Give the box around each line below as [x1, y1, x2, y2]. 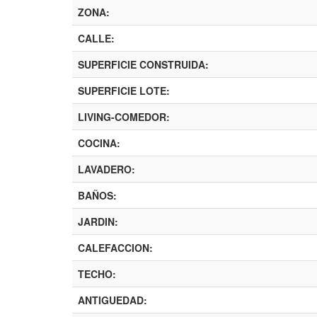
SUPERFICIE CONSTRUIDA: [78, 57, 209, 72]
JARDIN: [78, 214, 118, 229]
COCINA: [78, 136, 120, 151]
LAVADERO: [78, 162, 135, 177]
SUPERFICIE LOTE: [78, 83, 170, 98]
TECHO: [78, 267, 116, 282]
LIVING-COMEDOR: [78, 110, 170, 125]
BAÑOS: [78, 188, 117, 203]
